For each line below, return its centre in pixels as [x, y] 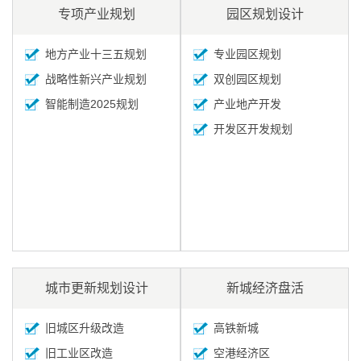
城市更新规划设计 [96, 288]
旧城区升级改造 [85, 328]
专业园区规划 [247, 54]
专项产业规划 [96, 14]
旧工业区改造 [79, 353]
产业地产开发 [247, 104]
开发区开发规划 [253, 129]
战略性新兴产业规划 [96, 79]
